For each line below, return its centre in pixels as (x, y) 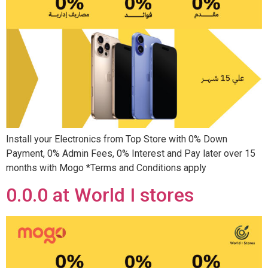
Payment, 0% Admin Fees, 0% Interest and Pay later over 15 (131, 153)
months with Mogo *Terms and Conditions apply (106, 167)
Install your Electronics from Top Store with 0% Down (117, 139)
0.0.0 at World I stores (100, 195)
